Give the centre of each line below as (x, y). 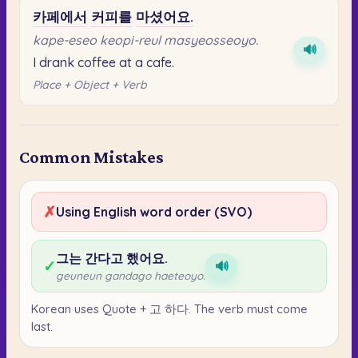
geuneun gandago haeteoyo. (131, 275)
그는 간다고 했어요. (112, 258)
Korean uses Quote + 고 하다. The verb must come (169, 308)
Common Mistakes (91, 157)
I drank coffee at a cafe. (103, 62)
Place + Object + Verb (90, 84)
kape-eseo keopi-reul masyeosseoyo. (145, 40)
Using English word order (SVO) (154, 211)
